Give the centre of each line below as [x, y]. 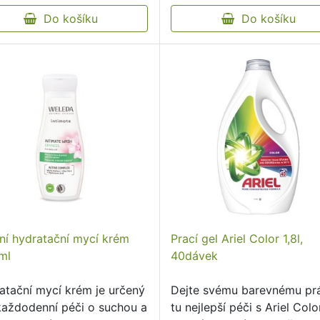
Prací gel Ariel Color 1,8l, [237, 239]
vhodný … [197, 19]
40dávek [195, 256]
